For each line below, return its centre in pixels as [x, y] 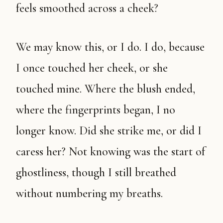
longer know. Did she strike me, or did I [109, 131]
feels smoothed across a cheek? [87, 8]
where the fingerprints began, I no [96, 110]
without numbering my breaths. [89, 193]
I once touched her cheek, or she [92, 68]
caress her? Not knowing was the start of [111, 152]
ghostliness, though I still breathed [96, 172]
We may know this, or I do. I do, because [21, 47]
